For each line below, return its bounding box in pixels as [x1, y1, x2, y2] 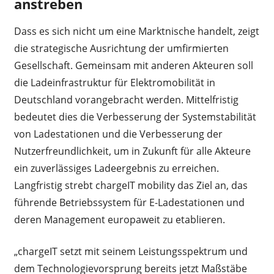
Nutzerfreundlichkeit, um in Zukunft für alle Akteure [13, 144, 251, 158]
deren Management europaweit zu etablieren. [13, 213, 225, 227]
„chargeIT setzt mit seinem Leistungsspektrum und [13, 245, 248, 259]
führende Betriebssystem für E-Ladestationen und [13, 196, 245, 210]
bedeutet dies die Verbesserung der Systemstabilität [13, 110, 256, 124]
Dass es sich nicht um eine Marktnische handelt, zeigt [13, 24, 259, 39]
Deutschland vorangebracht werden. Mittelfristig [13, 93, 239, 107]
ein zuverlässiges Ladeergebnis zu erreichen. [13, 161, 219, 176]
